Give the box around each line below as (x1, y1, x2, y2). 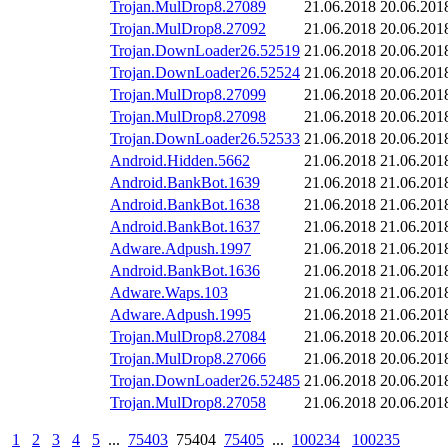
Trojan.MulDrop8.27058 (110, 394, 266, 412)
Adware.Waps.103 (110, 284, 228, 302)
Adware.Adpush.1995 (110, 306, 251, 324)
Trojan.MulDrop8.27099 (110, 86, 266, 104)
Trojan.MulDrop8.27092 (110, 20, 266, 38)
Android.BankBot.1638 (110, 196, 260, 214)
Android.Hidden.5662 (110, 152, 250, 170)
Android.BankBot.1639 (110, 174, 260, 192)
